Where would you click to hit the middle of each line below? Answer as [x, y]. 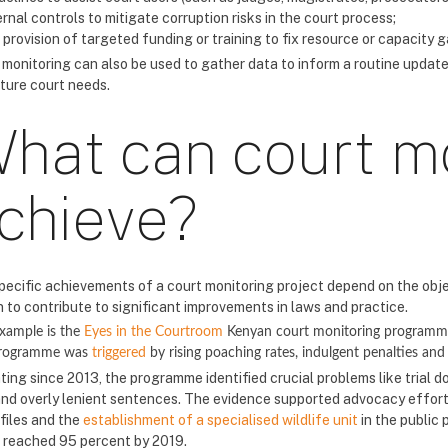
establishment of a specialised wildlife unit [220, 420]
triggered [119, 353]
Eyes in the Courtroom [153, 332]
